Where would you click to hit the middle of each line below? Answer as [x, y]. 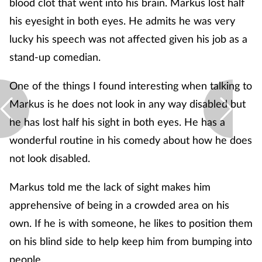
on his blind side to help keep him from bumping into [131, 241]
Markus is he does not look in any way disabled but [127, 103]
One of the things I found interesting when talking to [131, 85]
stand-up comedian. [55, 56]
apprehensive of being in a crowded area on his [119, 204]
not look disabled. [50, 158]
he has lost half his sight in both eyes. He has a [117, 121]
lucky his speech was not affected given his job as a [128, 38]
